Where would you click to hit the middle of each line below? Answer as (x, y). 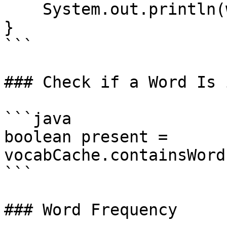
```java (38, 119)
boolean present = (86, 137)
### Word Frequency (91, 210)
